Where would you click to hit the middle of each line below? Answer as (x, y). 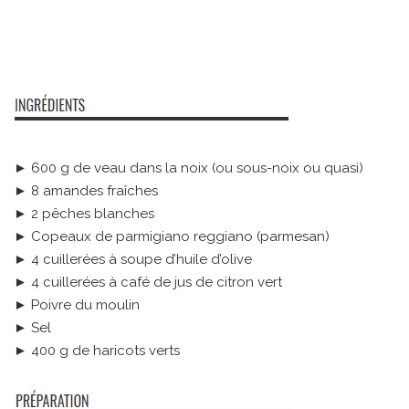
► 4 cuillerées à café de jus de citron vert (148, 282)
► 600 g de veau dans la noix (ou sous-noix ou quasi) (189, 168)
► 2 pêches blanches (84, 213)
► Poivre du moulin (77, 304)
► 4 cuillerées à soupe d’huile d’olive (133, 259)
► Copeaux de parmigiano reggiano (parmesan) (172, 236)
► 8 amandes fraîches (86, 190)
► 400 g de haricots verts (97, 350)
